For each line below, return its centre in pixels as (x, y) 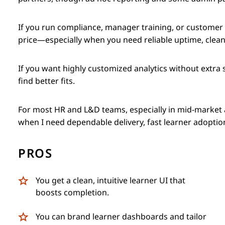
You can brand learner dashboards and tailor (121, 216)
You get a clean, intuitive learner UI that (110, 180)
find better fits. (46, 81)
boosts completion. (72, 192)
